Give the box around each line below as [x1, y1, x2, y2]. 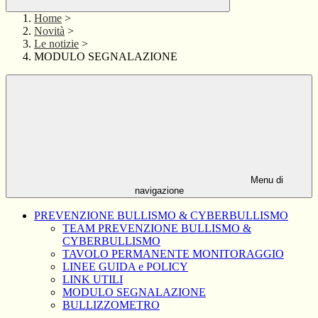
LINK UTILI [62, 273, 123, 286]
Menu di [248, 175, 283, 186]
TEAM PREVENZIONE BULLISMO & [62, 222, 251, 235]
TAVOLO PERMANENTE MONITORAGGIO [62, 248, 284, 261]
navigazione [134, 185, 184, 197]
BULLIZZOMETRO [62, 299, 160, 312]
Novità [34, 25, 65, 38]
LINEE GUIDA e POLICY [62, 261, 188, 273]
